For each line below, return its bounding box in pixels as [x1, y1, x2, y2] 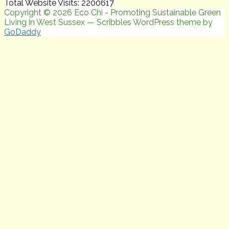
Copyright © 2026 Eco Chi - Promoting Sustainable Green [4, 7, 221, 17]
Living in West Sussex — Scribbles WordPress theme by [4, 17, 213, 27]
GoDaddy [4, 27, 41, 37]
